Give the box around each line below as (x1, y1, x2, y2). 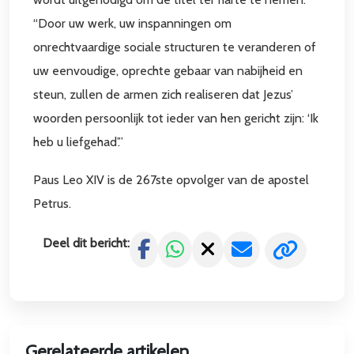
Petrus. (33, 196, 71, 211)
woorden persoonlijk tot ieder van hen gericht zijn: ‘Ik (33, 111, 318, 126)
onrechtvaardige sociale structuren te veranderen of (33, 40, 316, 55)
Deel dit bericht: (43, 235, 130, 250)
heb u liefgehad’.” (33, 134, 123, 149)
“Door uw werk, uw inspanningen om (33, 16, 232, 31)
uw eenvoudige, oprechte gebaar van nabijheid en (33, 63, 303, 78)
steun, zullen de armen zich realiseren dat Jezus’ (33, 87, 293, 102)
